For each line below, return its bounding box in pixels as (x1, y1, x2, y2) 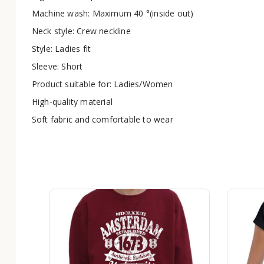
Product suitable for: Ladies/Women (31, 78, 173, 90)
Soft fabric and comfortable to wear (31, 113, 173, 125)
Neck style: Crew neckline (31, 25, 131, 37)
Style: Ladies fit (31, 42, 91, 54)
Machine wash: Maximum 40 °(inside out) (31, 7, 194, 19)
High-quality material (31, 95, 113, 107)
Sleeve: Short (31, 60, 83, 72)
